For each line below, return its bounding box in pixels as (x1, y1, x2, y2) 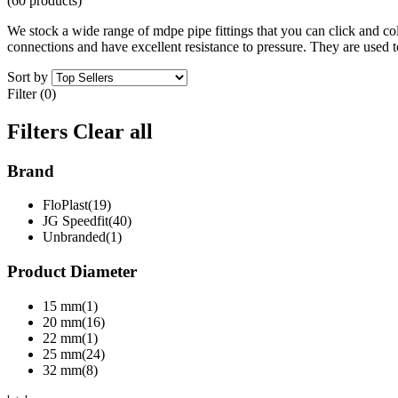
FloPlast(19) (43, 197, 111, 213)
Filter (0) (7, 85, 56, 101)
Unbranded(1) (43, 229, 122, 245)
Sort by (7, 68, 48, 84)
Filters (7, 119, 73, 143)
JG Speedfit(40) (43, 213, 131, 229)
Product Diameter (7, 262, 137, 282)
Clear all (73, 119, 153, 143)
